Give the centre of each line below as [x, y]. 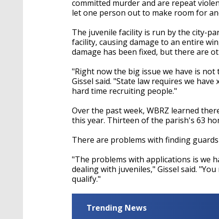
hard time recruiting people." [124, 91]
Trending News [117, 208]
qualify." [86, 179]
